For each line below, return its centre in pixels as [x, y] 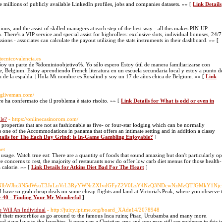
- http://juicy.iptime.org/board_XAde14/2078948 [103, 210]
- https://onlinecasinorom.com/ [43, 119]
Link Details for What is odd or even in [167, 101]
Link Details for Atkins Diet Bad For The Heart [88, 167]
